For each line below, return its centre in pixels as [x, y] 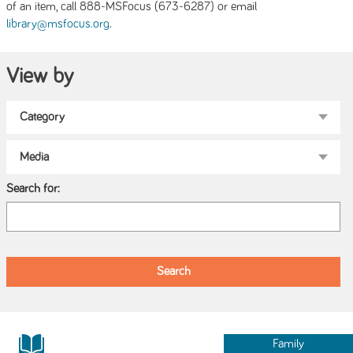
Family [289, 344]
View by [40, 76]
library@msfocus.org [58, 24]
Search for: [33, 188]
